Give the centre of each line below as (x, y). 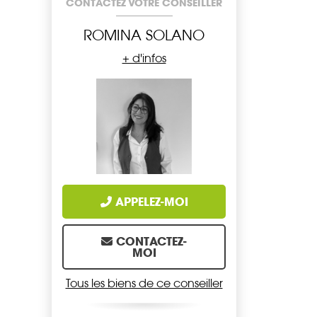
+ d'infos (144, 59)
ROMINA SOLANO (144, 35)
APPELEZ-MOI (151, 202)
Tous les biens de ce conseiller (144, 284)
